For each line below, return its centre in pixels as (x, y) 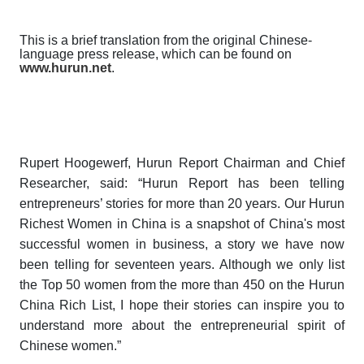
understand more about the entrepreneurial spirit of (182, 326)
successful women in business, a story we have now (182, 245)
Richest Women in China (93, 224)
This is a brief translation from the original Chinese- (166, 41)
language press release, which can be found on (156, 54)
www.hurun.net (65, 68)
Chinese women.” (70, 346)
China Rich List (66, 305)
